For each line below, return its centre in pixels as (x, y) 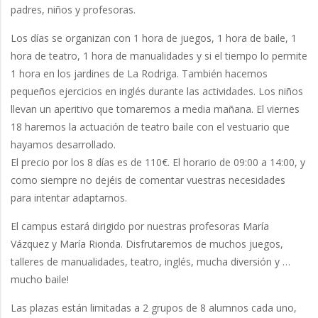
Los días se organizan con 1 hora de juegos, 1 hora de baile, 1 (154, 38)
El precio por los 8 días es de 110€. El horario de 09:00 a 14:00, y (158, 163)
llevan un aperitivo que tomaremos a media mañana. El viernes (155, 109)
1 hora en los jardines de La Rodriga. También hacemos (139, 74)
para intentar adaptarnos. (69, 198)
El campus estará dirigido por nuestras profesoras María (140, 226)
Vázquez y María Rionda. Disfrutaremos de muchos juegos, (147, 244)
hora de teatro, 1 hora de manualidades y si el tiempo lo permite (159, 56)
